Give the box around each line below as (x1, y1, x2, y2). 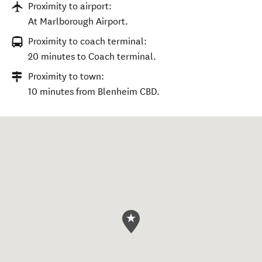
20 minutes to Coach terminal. (28, 51, 156, 62)
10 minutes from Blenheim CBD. (28, 86, 160, 97)
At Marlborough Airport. (28, 16, 128, 27)
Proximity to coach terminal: (28, 36, 147, 47)
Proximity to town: (28, 71, 104, 82)
